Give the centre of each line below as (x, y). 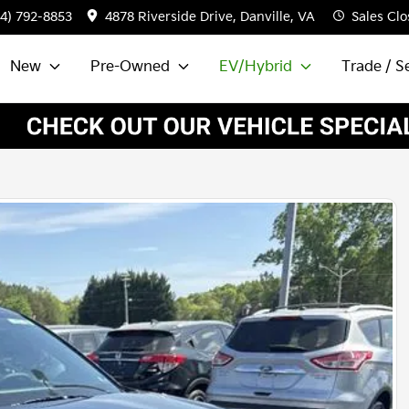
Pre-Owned (130, 67)
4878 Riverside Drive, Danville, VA (210, 17)
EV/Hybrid (256, 67)
